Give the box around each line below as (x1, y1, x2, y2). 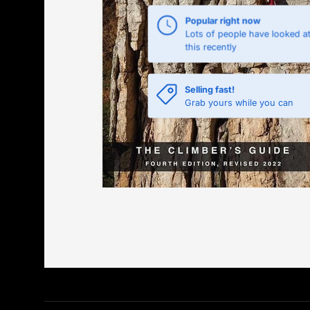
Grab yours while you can (185, 97, 294, 108)
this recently (185, 42, 237, 53)
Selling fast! (185, 84, 235, 95)
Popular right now (185, 15, 261, 26)
